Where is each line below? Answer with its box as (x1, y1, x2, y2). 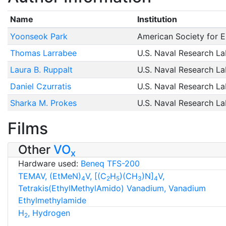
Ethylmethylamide (18, 195, 86, 206)
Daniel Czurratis (10, 81, 71, 92)
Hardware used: (18, 158, 81, 169)
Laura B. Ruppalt (10, 65, 73, 75)
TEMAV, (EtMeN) (18, 171, 81, 182)
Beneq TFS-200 (81, 158, 140, 169)
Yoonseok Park (10, 31, 68, 42)
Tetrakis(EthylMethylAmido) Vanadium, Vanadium (18, 183, 206, 194)
